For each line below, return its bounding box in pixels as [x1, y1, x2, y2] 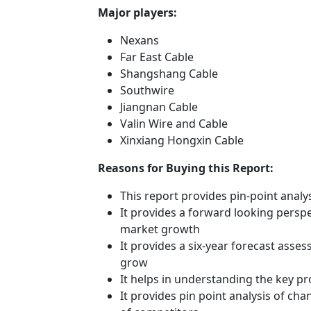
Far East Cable [120, 49, 194, 65]
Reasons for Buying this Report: [98, 160, 274, 176]
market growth [120, 221, 200, 237]
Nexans [120, 32, 159, 48]
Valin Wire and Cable [120, 115, 228, 131]
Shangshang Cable [120, 65, 218, 81]
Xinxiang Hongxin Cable [120, 132, 244, 148]
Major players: [98, 4, 177, 20]
